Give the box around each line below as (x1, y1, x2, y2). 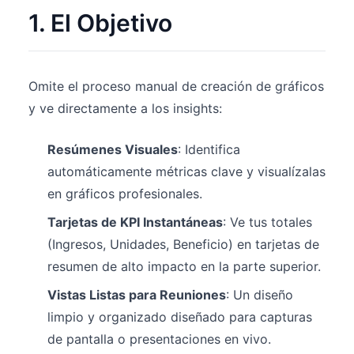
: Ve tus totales (223, 214, 312, 230)
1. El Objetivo (28, 9, 172, 37)
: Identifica (178, 141, 240, 157)
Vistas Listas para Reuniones (47, 287, 226, 303)
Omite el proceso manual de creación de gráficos (28, 78, 324, 94)
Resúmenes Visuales (47, 141, 178, 157)
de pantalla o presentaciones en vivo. (47, 331, 271, 347)
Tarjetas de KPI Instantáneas (47, 214, 223, 230)
